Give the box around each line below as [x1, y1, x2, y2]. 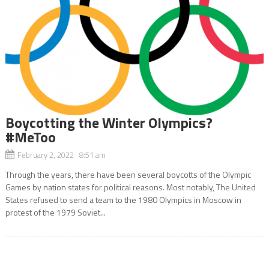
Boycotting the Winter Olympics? [5, 111, 216, 133]
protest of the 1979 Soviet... [5, 205, 106, 219]
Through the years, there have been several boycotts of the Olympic [5, 168, 251, 181]
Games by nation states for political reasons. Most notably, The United [5, 180, 256, 193]
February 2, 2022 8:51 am [17, 148, 106, 161]
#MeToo [5, 125, 56, 148]
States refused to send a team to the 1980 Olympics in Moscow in [5, 193, 241, 206]
